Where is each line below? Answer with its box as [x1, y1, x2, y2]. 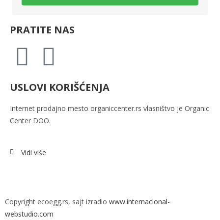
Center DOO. [10, 115, 51, 125]
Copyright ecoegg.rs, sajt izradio [5, 196, 109, 206]
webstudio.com [5, 209, 54, 219]
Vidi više [21, 147, 46, 157]
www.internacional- [109, 196, 170, 206]
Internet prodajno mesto [10, 103, 90, 113]
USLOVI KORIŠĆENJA [10, 80, 110, 94]
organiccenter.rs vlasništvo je [90, 103, 185, 113]
